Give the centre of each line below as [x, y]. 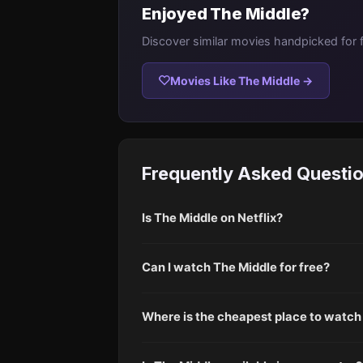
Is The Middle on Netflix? [212, 218]
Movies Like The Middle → [241, 80]
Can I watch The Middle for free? [236, 268]
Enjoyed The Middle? [226, 13]
